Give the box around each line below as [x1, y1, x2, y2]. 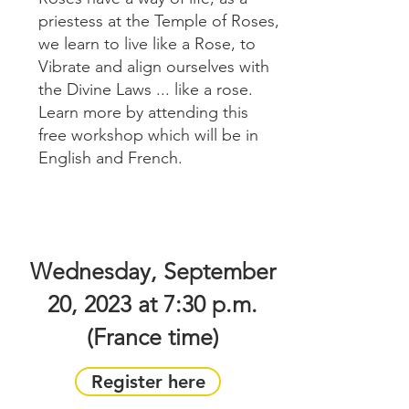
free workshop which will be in [38, 124, 258, 145]
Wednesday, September [29, 257, 276, 285]
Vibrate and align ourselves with [38, 56, 269, 77]
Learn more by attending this [38, 101, 248, 122]
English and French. [38, 147, 183, 168]
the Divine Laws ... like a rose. [38, 79, 257, 100]
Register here [90, 370, 205, 393]
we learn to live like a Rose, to [38, 33, 256, 54]
